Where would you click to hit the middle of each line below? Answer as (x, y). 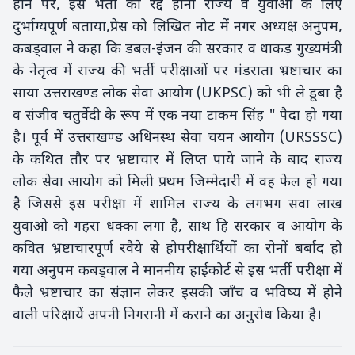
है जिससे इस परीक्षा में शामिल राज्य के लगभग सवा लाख (177, 205)
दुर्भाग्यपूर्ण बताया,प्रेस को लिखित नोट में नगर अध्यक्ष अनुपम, (177, 27)
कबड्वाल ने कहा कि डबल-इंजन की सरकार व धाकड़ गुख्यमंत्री (177, 50)
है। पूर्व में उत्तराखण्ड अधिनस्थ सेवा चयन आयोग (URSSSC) (177, 138)
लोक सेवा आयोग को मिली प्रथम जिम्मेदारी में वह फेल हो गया (177, 183)
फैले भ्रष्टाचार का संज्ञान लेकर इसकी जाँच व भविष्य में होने (177, 294)
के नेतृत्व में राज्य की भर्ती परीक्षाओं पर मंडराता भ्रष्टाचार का (177, 72)
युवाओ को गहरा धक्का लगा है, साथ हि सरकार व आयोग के (177, 227)
